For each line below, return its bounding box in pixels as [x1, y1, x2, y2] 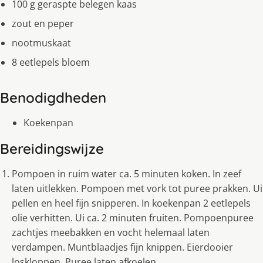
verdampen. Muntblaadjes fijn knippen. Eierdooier [12, 241, 233, 254]
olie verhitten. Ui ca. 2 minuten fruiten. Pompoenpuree [12, 211, 254, 225]
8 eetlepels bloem [12, 56, 90, 69]
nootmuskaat [12, 36, 71, 50]
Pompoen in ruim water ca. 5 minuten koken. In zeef [12, 167, 241, 181]
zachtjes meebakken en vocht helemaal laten [12, 226, 210, 240]
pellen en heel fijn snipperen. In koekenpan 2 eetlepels [12, 197, 251, 210]
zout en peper [12, 17, 74, 31]
